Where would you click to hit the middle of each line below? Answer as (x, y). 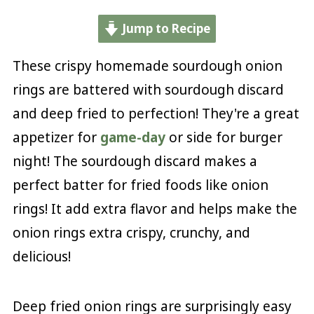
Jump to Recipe (165, 28)
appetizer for (56, 137)
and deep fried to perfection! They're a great (156, 113)
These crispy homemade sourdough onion (147, 66)
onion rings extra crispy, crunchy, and (131, 232)
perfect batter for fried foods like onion (140, 185)
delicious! (41, 256)
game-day (132, 137)
